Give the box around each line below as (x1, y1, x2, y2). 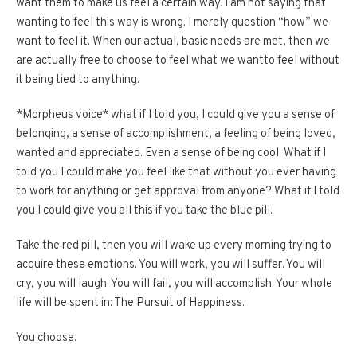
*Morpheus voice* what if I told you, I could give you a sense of (16, 108, 335, 124)
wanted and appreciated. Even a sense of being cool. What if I (16, 146, 326, 162)
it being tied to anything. (16, 73, 139, 88)
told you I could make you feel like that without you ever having (16, 165, 336, 181)
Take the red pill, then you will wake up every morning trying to (16, 238, 331, 254)
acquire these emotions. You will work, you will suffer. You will (16, 257, 325, 273)
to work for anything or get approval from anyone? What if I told (16, 184, 339, 200)
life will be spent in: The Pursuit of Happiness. (16, 296, 245, 312)
